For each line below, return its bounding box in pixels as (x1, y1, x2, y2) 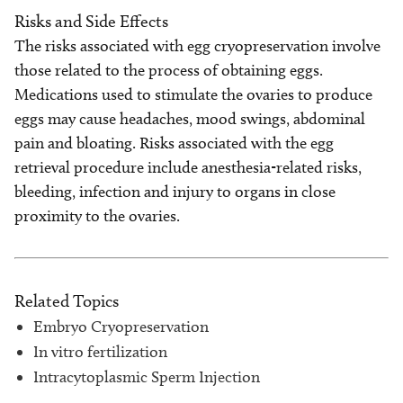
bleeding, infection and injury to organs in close (14, 182, 336, 201)
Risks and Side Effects (14, 11, 168, 31)
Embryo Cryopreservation (33, 317, 209, 336)
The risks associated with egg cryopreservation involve (14, 36, 381, 56)
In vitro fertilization (33, 342, 167, 362)
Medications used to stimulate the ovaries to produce (14, 85, 372, 104)
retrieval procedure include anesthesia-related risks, (14, 157, 362, 177)
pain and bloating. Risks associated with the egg (14, 133, 334, 153)
